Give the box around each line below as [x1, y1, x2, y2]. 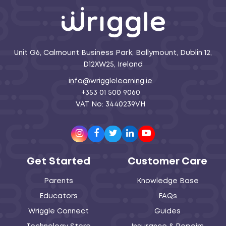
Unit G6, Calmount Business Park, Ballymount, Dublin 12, [14, 50, 212, 56]
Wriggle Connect [28, 208, 89, 215]
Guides [154, 208, 181, 215]
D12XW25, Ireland [83, 62, 143, 68]
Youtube [151, 130, 191, 138]
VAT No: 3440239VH [76, 101, 145, 107]
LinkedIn [133, 130, 173, 138]
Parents [43, 178, 73, 185]
